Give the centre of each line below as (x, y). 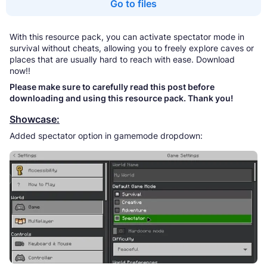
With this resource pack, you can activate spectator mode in (127, 37)
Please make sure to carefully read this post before (112, 87)
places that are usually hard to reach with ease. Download (122, 60)
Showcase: (35, 119)
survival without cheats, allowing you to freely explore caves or (132, 48)
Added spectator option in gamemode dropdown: (106, 136)
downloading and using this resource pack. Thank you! (121, 98)
